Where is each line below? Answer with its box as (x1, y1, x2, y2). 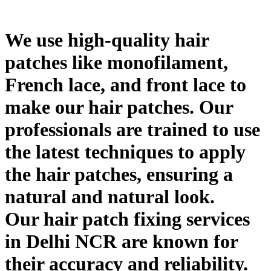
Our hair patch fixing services (5, 207, 250, 230)
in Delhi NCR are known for (5, 230, 238, 252)
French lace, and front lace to (5, 73, 246, 96)
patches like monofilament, (5, 51, 228, 73)
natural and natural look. (5, 185, 215, 207)
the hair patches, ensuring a (5, 163, 233, 185)
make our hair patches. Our (5, 96, 233, 118)
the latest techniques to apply (5, 140, 246, 163)
